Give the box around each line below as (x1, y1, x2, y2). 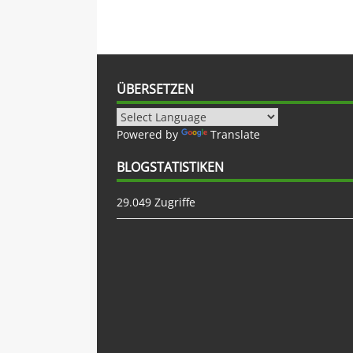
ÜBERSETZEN (117, 80, 195, 98)
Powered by (117, 126, 182, 142)
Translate (210, 126, 261, 142)
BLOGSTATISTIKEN (117, 158, 225, 176)
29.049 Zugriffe (117, 194, 196, 210)
